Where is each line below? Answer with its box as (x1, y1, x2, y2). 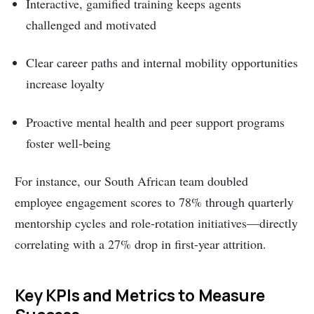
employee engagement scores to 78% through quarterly (15, 193, 294, 210)
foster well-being (26, 134, 111, 151)
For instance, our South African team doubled (15, 172, 249, 189)
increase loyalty (26, 75, 105, 93)
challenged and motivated (26, 16, 157, 34)
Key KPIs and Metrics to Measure (15, 283, 266, 306)
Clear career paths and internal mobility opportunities (26, 54, 299, 71)
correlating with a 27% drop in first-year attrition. (15, 235, 267, 252)
